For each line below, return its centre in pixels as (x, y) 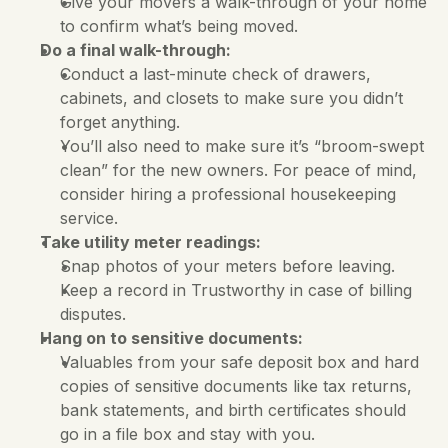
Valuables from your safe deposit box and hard (239, 362)
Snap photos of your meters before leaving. (230, 266)
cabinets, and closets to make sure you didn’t (231, 98)
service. (89, 218)
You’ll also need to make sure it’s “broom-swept (242, 146)
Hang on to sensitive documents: (171, 338)
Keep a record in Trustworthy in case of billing (236, 290)
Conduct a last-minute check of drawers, (215, 74)
